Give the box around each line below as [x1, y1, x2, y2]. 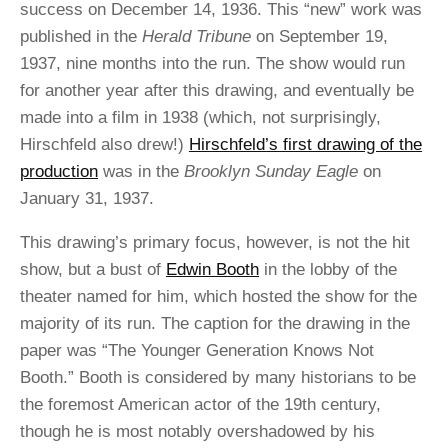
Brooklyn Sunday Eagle [184, 161, 358, 181]
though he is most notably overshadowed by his [20, 421, 375, 441]
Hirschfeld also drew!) [20, 134, 189, 154]
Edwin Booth [166, 259, 259, 279]
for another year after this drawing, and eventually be [20, 80, 414, 100]
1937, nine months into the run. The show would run [20, 53, 405, 73]
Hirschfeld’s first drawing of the [189, 134, 422, 154]
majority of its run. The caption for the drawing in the [20, 313, 410, 333]
